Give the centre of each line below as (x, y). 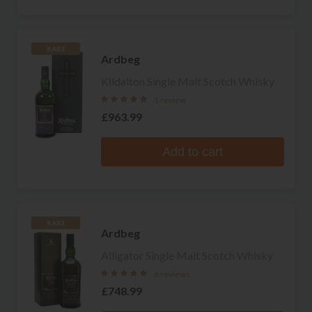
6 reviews (172, 274)
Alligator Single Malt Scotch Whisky (187, 255)
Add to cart (193, 151)
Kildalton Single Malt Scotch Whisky (188, 81)
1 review (170, 100)
